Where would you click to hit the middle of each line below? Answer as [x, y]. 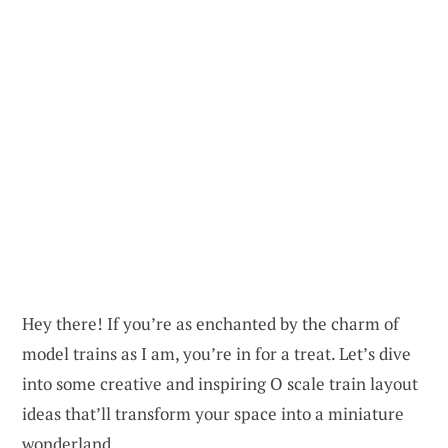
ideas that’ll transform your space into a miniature [213, 413]
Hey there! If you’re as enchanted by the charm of [210, 323]
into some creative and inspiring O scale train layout [220, 383]
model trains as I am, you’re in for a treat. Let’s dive [216, 353]
